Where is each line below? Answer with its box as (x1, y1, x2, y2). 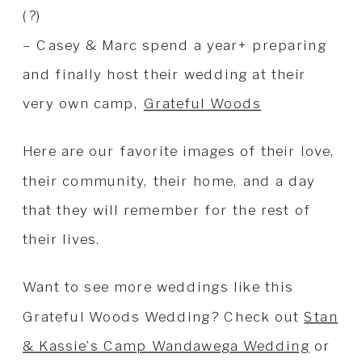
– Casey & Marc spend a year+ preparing (23, 36, 327, 53)
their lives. (23, 230, 102, 248)
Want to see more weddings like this (23, 278, 293, 296)
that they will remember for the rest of (23, 201, 311, 219)
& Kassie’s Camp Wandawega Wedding (23, 337, 310, 355)
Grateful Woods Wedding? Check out (23, 307, 305, 325)
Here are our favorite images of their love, (23, 142, 336, 160)
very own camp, (23, 95, 144, 112)
